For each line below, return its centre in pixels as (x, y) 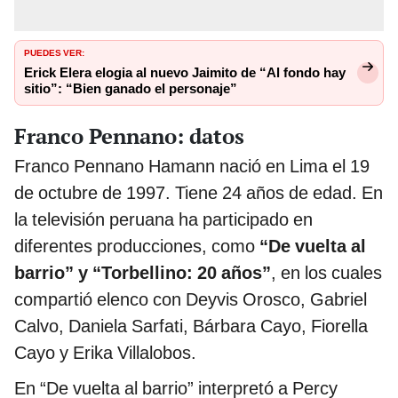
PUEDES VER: (54, 52)
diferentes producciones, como (137, 246)
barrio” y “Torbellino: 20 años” (143, 272)
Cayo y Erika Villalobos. (105, 352)
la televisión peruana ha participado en (163, 219)
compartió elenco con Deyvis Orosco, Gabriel (191, 299)
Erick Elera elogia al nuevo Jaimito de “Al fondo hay (185, 73)
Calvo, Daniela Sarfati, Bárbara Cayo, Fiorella (191, 326)
